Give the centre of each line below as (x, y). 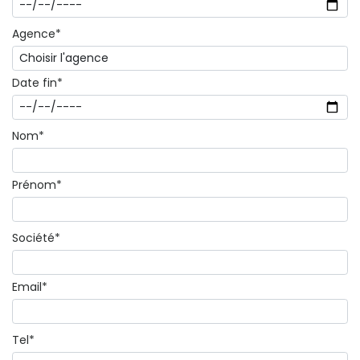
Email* (30, 286)
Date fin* (37, 82)
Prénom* (37, 184)
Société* (36, 237)
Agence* (37, 33)
